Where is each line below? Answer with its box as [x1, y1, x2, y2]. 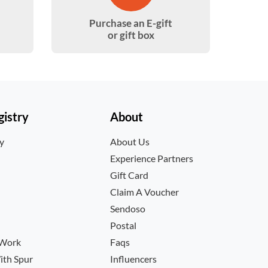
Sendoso [110, 203, 146, 214]
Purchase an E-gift [89, 17, 172, 29]
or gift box [107, 29, 154, 41]
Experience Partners [110, 153, 194, 164]
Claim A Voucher [110, 186, 179, 197]
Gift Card [110, 169, 149, 181]
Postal [110, 220, 137, 231]
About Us [110, 136, 150, 147]
